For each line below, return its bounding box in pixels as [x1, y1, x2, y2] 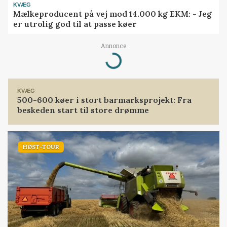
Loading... [84, 55, 121, 67]
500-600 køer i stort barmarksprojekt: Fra [17, 95, 192, 105]
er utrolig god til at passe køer [13, 19, 137, 29]
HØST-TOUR [22, 143, 59, 150]
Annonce [100, 42, 127, 50]
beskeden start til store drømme [17, 105, 149, 116]
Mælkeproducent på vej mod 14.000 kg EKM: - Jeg [13, 9, 212, 19]
